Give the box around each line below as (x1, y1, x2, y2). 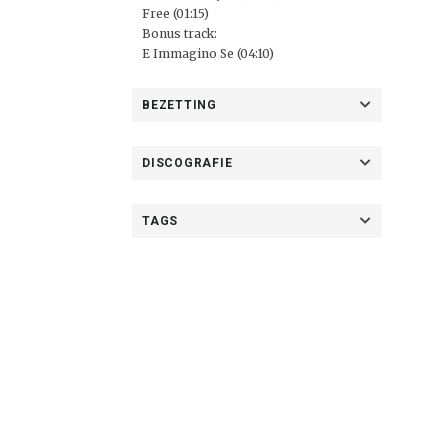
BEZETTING (142, 98, 217, 112)
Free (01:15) (142, 6, 209, 21)
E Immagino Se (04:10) (142, 46, 274, 61)
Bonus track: (142, 26, 217, 41)
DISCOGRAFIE (142, 156, 233, 170)
